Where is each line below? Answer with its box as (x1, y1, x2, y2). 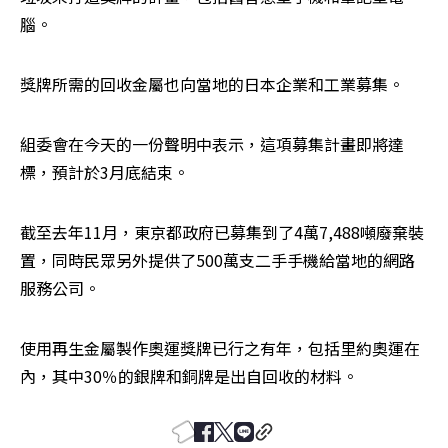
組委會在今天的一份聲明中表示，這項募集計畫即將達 (20, 131, 404, 156)
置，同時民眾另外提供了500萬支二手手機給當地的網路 (20, 247, 415, 272)
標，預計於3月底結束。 (20, 159, 189, 184)
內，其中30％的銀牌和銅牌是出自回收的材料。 (20, 363, 358, 388)
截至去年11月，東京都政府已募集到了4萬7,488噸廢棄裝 (20, 219, 424, 244)
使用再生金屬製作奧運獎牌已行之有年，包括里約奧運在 (20, 335, 420, 360)
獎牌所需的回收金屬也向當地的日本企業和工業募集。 (20, 71, 404, 96)
